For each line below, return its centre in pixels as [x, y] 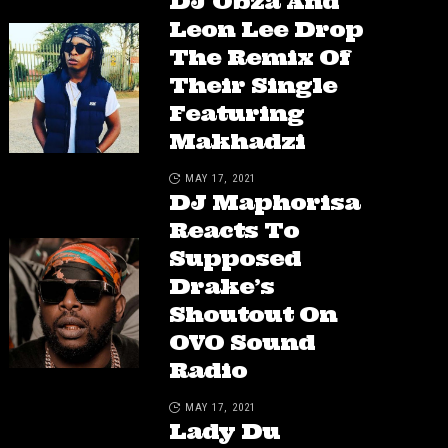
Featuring [236, 113]
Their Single [252, 85]
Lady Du [224, 431]
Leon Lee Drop [265, 29]
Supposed [234, 258]
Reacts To [233, 230]
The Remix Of [259, 57]
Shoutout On [252, 314]
